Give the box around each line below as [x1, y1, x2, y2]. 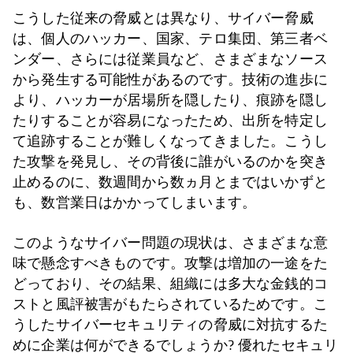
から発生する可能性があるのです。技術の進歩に [13, 70, 328, 89]
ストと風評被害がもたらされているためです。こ [13, 295, 328, 314]
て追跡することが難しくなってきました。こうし [13, 132, 328, 150]
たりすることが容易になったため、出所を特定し [13, 111, 328, 130]
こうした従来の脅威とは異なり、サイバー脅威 [13, 9, 314, 28]
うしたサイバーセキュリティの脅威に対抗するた [13, 315, 328, 334]
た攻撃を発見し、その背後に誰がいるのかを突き [13, 152, 328, 171]
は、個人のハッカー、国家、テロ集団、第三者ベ [13, 29, 328, 48]
